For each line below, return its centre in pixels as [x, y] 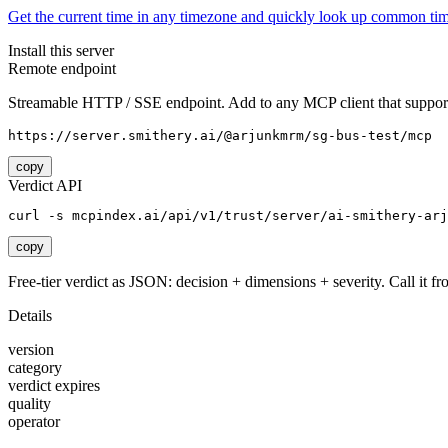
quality [29, 404]
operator [34, 422]
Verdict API [45, 186]
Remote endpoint [62, 69]
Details [30, 316]
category [35, 368]
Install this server [61, 51]
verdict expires [54, 386]
